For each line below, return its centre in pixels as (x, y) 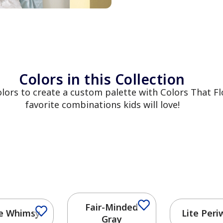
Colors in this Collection (102, 79)
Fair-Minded (111, 207)
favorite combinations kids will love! (102, 105)
